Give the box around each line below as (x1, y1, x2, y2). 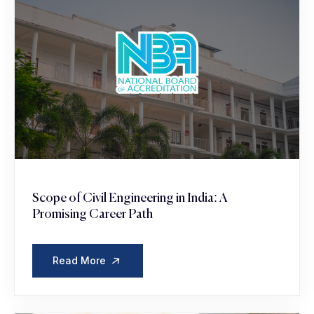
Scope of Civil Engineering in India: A (32, 191, 227, 205)
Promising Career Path (32, 207, 153, 221)
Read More (53, 254, 109, 266)
